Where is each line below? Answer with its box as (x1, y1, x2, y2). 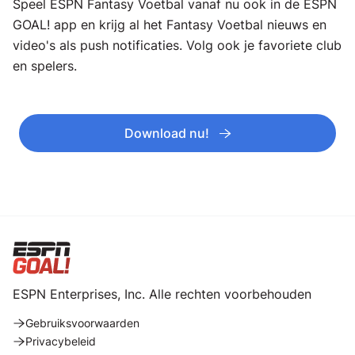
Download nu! (124, 125, 209, 141)
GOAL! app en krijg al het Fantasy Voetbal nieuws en (13, 17, 326, 32)
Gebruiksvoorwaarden (25, 316, 139, 330)
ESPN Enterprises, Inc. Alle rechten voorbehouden (13, 286, 311, 302)
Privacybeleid (25, 334, 96, 348)
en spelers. (13, 58, 77, 74)
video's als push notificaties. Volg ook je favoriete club (13, 37, 342, 53)
